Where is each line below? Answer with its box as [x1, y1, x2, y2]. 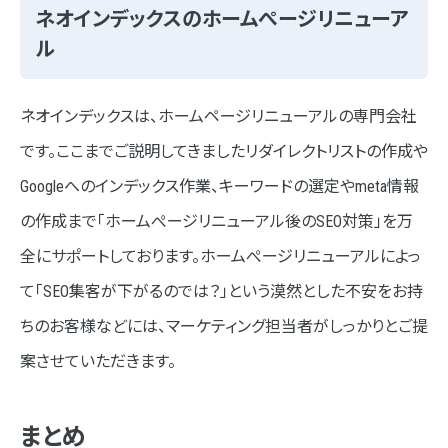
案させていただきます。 [20, 352, 176, 372]
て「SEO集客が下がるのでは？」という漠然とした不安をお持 [20, 282, 423, 302]
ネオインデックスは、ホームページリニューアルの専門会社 [20, 107, 417, 127]
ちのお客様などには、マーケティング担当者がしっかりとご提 [20, 317, 428, 337]
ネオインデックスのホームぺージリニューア [35, 7, 409, 32]
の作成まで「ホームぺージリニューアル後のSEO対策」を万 [20, 212, 413, 232]
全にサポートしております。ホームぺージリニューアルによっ [20, 247, 421, 267]
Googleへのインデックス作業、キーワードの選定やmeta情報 [20, 177, 419, 197]
